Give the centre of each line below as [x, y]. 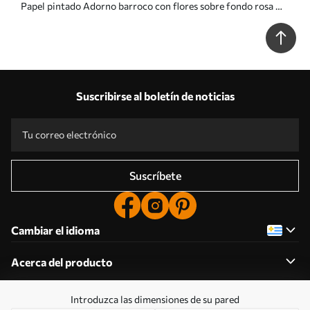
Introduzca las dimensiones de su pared [155, 299]
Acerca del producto [62, 262]
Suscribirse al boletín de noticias [155, 96]
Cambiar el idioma [55, 230]
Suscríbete [155, 175]
